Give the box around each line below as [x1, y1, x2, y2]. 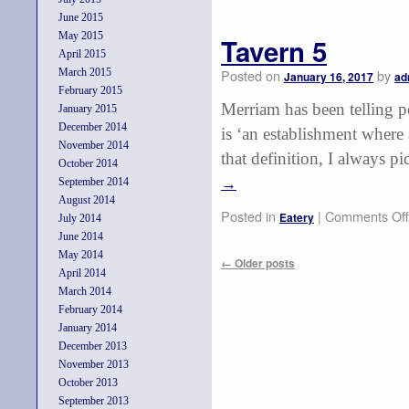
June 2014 [58, 230, 103, 243]
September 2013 [58, 394, 129, 407]
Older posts [232, 255, 295, 271]
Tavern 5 [221, 32, 327, 70]
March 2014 [58, 285, 111, 298]
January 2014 [58, 321, 117, 334]
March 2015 [58, 66, 111, 79]
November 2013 [58, 358, 129, 371]
